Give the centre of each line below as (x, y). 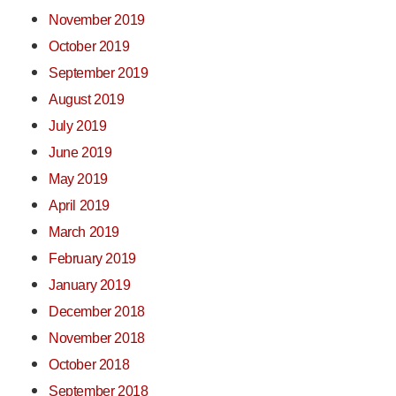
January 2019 (90, 285)
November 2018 (97, 338)
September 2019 (99, 73)
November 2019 (97, 20)
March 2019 (84, 232)
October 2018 (89, 365)
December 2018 (97, 312)
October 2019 (89, 46)
